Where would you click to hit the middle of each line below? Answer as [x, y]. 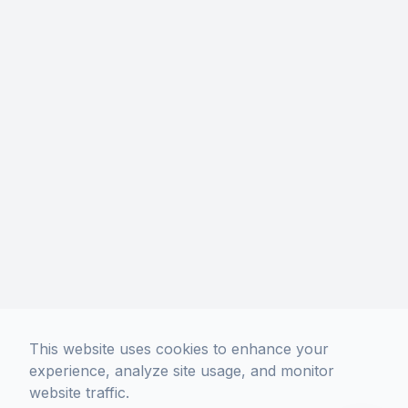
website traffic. [79, 393]
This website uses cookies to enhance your [179, 349]
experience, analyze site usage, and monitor [182, 371]
